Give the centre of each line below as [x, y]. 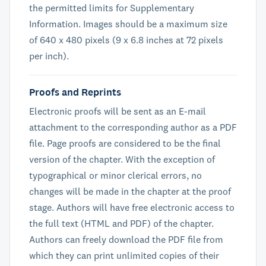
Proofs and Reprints [75, 92]
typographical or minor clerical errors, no [115, 175]
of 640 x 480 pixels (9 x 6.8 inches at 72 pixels [126, 40]
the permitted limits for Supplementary [112, 8]
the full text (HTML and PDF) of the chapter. [121, 223]
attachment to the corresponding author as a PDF [133, 127]
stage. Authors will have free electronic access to [132, 207]
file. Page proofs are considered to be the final [125, 143]
